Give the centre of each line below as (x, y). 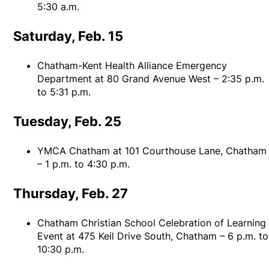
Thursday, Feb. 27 (71, 194)
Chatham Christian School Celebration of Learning (152, 223)
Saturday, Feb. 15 (68, 36)
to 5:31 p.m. (64, 92)
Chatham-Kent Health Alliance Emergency (132, 66)
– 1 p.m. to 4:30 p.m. (84, 164)
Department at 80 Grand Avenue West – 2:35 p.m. (151, 79)
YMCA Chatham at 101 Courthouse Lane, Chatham (152, 151)
